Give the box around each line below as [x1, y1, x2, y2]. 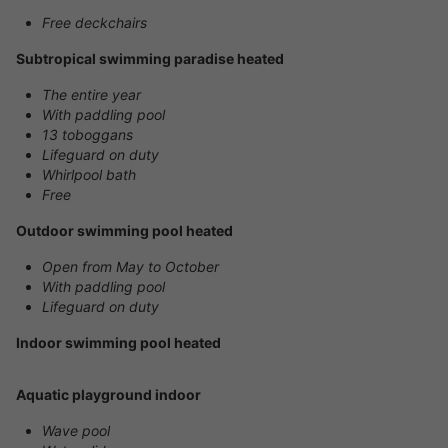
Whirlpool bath [42, 166, 136, 184]
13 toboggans [42, 126, 133, 144]
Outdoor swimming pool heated [16, 222, 233, 240]
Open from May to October [42, 258, 219, 276]
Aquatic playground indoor [16, 386, 201, 404]
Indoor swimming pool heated [16, 334, 221, 352]
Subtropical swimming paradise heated [16, 50, 284, 68]
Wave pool [42, 422, 110, 440]
